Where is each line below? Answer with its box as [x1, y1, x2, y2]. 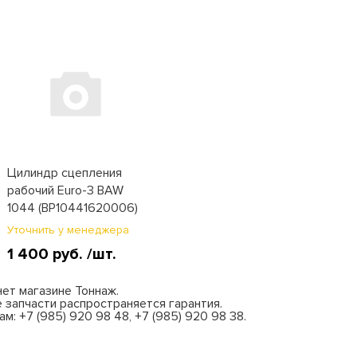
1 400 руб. [6, 245, 87, 264]
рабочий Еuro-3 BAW [6, 182, 124, 198]
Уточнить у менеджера [6, 223, 129, 237]
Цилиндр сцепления [6, 165, 122, 181]
